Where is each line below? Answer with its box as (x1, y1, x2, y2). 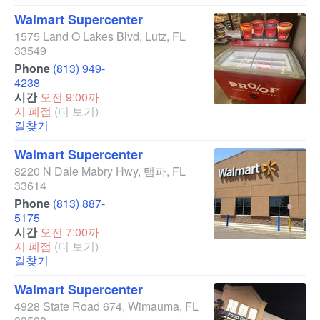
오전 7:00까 (40, 224, 99, 240)
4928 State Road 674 (14, 298, 122, 314)
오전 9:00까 (40, 89, 99, 105)
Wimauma (128, 298, 179, 314)
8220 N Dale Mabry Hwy (14, 163, 138, 179)
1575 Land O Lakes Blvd (14, 28, 139, 44)
